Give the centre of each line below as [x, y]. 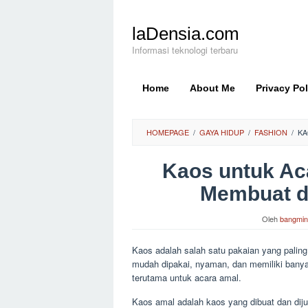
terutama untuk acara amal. [187, 277]
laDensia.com [186, 34]
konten [126, 34]
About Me [212, 88]
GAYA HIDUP [222, 132]
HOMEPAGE [168, 132]
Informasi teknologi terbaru [185, 50]
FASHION [271, 132]
